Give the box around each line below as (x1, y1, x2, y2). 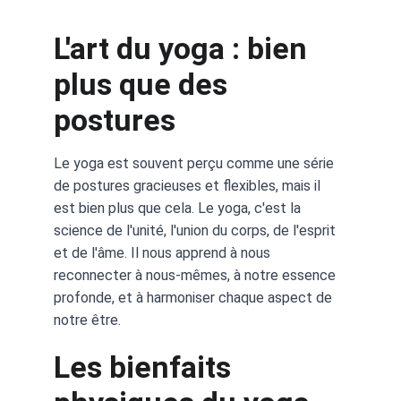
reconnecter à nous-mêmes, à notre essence (54, 267, 339, 284)
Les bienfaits (54, 349, 238, 385)
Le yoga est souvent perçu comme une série (54, 155, 337, 172)
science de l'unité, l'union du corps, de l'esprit (54, 222, 339, 239)
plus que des (54, 66, 235, 102)
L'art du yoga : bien (54, 30, 314, 66)
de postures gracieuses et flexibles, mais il (54, 177, 324, 194)
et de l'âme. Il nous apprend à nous (54, 244, 274, 261)
